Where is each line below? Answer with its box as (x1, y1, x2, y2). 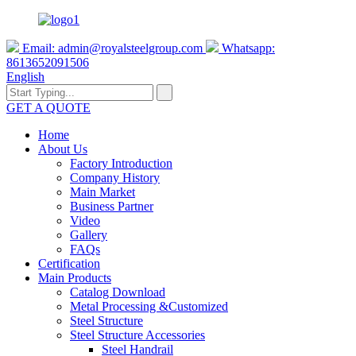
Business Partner (70, 199, 153, 213)
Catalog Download (70, 285, 165, 299)
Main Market (70, 185, 135, 199)
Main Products (38, 271, 111, 284)
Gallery (70, 228, 107, 242)
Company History (70, 171, 160, 184)
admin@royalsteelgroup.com (58, 41, 203, 55)
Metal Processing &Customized (70, 300, 228, 313)
